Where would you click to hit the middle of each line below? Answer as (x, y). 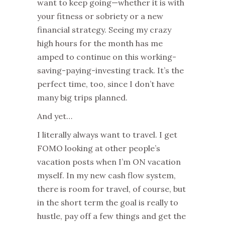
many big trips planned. (82, 97)
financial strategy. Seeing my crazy (104, 29)
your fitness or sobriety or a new (100, 16)
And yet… (55, 116)
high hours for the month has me (100, 43)
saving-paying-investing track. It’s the (110, 70)
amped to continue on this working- (107, 57)
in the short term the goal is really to (108, 202)
